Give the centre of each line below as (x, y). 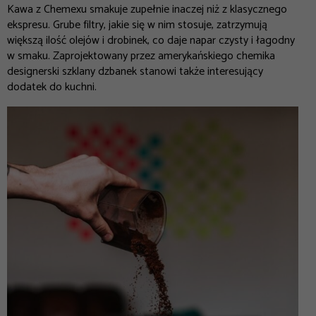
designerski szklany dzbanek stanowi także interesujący (135, 71)
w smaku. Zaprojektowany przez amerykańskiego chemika (141, 56)
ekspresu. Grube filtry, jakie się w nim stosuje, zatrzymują (137, 25)
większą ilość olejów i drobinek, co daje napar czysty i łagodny (151, 40)
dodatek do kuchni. (53, 87)
